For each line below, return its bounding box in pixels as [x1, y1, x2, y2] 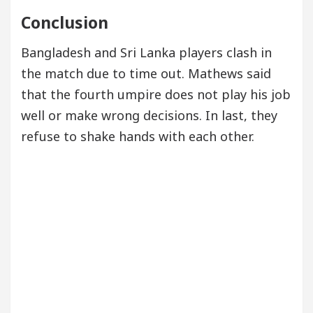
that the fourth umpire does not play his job [21, 85, 291, 103]
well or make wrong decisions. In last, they [21, 106, 277, 124]
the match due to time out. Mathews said [21, 64, 271, 82]
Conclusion [21, 10, 108, 34]
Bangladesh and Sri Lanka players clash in [21, 43, 272, 61]
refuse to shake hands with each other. [21, 127, 254, 145]
